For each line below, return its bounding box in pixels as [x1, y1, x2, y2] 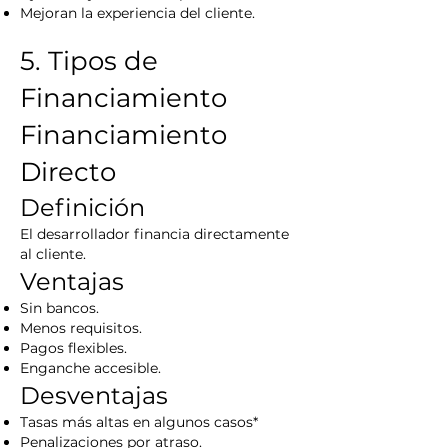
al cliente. [20, 245, 86, 263]
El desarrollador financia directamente [20, 225, 289, 243]
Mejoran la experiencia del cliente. [20, 4, 255, 22]
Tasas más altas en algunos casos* [20, 413, 258, 431]
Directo [20, 156, 116, 188]
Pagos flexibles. [20, 339, 127, 357]
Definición [20, 193, 145, 222]
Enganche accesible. [20, 359, 161, 377]
